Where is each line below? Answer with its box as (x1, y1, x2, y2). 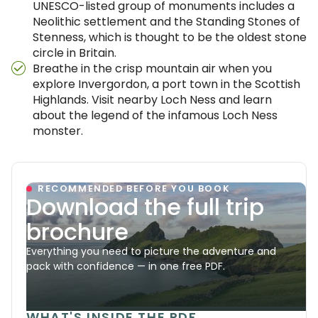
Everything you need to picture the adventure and (26, 244, 276, 258)
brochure (26, 216, 128, 248)
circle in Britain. (33, 45, 116, 61)
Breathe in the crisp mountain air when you (33, 60, 272, 77)
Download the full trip (26, 191, 264, 223)
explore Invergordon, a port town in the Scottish (33, 76, 300, 92)
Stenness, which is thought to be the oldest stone (33, 29, 307, 45)
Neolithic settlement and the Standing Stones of (33, 13, 300, 30)
